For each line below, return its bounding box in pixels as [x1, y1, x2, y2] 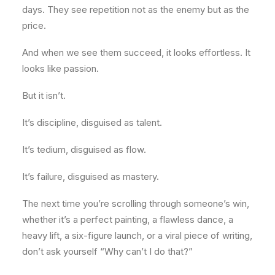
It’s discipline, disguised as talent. [22, 117, 162, 128]
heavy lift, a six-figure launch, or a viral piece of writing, [22, 230, 252, 241]
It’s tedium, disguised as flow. [22, 144, 146, 155]
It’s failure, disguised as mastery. [22, 171, 159, 182]
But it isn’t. [22, 90, 66, 101]
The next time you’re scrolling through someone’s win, [22, 198, 249, 209]
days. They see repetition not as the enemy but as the [22, 4, 249, 15]
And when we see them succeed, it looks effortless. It [22, 47, 250, 58]
